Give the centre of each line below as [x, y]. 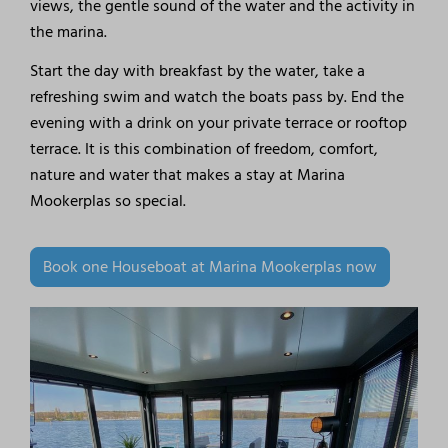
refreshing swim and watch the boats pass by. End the [217, 96]
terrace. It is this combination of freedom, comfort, [204, 148]
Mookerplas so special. [108, 200]
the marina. [69, 31]
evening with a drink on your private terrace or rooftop [219, 122]
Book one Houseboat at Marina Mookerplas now [210, 266]
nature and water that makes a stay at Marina [188, 174]
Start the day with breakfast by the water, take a [198, 70]
